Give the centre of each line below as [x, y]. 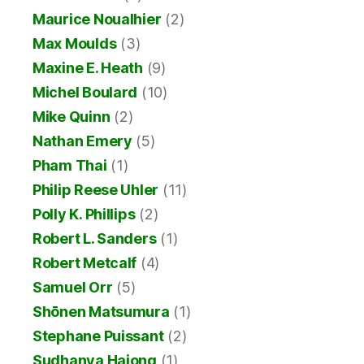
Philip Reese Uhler [96, 190]
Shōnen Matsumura [101, 312]
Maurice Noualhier [97, 19]
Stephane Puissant [98, 336]
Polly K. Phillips [84, 214]
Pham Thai [70, 166]
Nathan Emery [82, 141]
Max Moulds [75, 44]
